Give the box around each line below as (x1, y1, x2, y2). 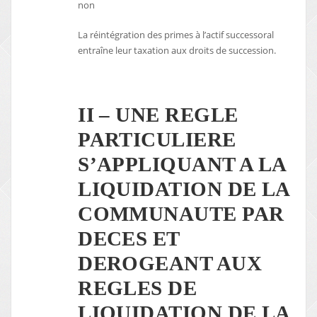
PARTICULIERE (78, 127, 236, 151)
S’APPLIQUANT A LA (78, 152, 286, 175)
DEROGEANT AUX (78, 251, 262, 275)
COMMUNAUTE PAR (78, 202, 284, 225)
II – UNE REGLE (78, 103, 238, 126)
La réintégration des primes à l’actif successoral (78, 28, 275, 42)
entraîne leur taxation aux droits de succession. (78, 44, 277, 57)
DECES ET (78, 226, 180, 250)
